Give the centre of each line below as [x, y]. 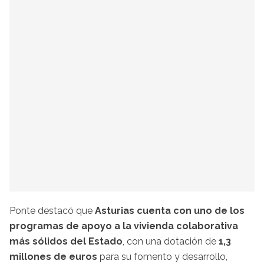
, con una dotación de [171, 242]
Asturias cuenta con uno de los [170, 211]
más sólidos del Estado [66, 242]
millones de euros [53, 257]
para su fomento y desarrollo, [162, 257]
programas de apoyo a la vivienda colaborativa [124, 226]
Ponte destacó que [52, 211]
